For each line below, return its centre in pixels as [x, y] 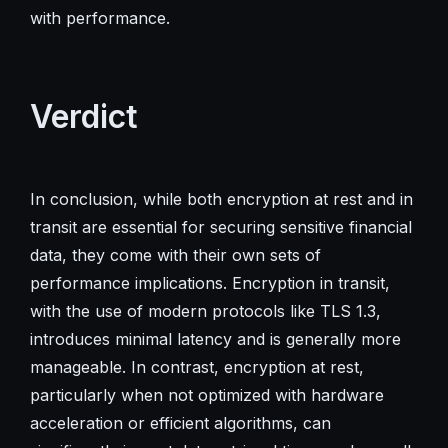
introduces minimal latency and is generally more [215, 338]
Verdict [83, 116]
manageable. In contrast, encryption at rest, [196, 366]
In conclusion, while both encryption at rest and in [221, 198]
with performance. [99, 17]
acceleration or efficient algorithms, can [180, 422]
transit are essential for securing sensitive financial [220, 226]
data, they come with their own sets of [175, 254]
